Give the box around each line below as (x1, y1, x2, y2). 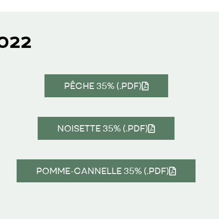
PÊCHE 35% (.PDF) (64, 80, 142, 92)
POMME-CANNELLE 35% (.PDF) (36, 165, 170, 177)
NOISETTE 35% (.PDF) (57, 123, 149, 134)
